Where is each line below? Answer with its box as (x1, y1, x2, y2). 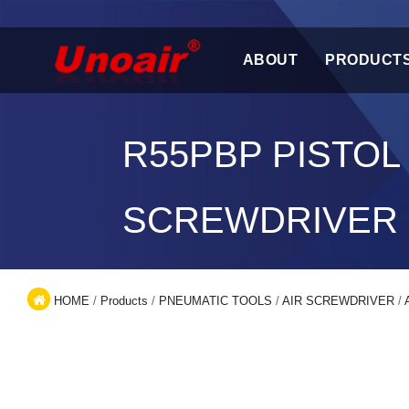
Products (100, 294, 148, 309)
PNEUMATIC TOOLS (159, 294, 272, 309)
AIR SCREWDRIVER (282, 294, 394, 309)
